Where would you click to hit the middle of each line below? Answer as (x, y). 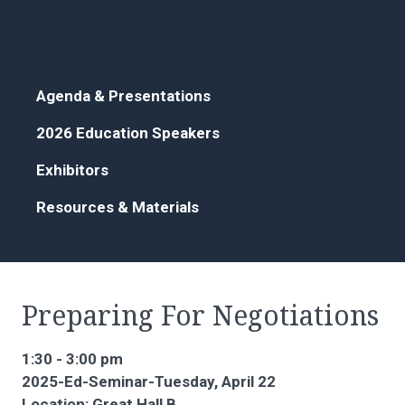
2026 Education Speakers (128, 133)
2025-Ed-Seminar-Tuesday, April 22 (149, 382)
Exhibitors (72, 170)
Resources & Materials (118, 207)
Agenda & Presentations (123, 96)
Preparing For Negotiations (200, 316)
